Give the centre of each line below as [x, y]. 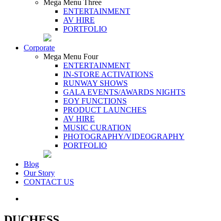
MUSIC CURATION [97, 128]
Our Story [39, 173]
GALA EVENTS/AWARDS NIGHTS [124, 92]
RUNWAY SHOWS [95, 83]
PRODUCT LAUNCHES [105, 110]
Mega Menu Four [71, 56]
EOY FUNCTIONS [95, 101]
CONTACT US [49, 182]
